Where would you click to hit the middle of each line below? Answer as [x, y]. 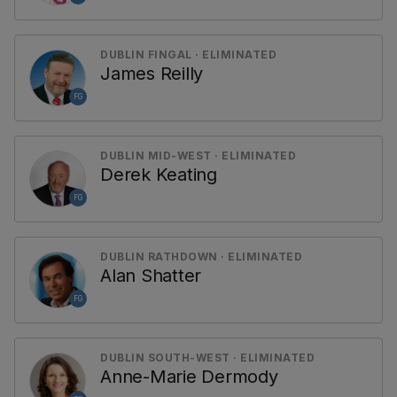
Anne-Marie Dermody [189, 377]
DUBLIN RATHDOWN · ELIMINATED [201, 257]
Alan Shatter [151, 276]
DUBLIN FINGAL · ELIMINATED [188, 54]
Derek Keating [159, 175]
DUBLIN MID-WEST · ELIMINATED [198, 156]
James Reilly [152, 74]
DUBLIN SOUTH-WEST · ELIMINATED [207, 358]
